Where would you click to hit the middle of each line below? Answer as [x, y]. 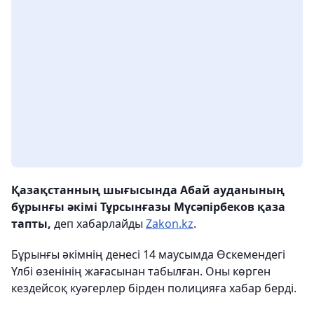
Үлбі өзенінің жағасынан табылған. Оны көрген [141, 272]
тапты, [31, 224]
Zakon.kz [170, 224]
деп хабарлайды [98, 224]
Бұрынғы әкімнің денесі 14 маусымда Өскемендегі [148, 255]
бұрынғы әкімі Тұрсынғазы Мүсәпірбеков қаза [148, 207]
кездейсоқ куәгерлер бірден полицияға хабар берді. [154, 288]
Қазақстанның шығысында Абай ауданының [148, 190]
